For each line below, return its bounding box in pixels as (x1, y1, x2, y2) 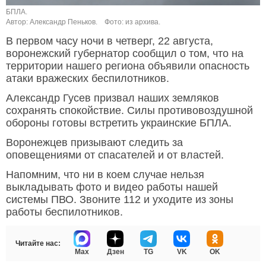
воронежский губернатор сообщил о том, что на (6, 47, 243, 60)
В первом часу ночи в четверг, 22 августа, (6, 35, 213, 47)
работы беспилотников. (6, 206, 123, 218)
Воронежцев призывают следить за (6, 137, 183, 149)
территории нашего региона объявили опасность (6, 60, 249, 72)
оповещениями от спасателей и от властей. (6, 149, 224, 161)
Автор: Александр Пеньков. (6, 18, 97, 27)
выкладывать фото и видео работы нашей (6, 181, 218, 194)
